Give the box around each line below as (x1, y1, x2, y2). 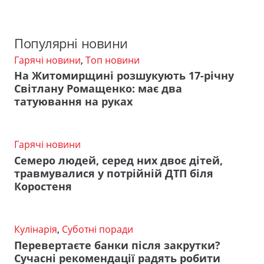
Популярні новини (14, 34, 128, 52)
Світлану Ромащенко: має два (14, 81, 182, 96)
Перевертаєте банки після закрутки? (14, 237, 220, 252)
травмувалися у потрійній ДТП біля (14, 166, 213, 180)
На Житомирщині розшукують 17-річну (14, 68, 234, 83)
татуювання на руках (14, 94, 133, 109)
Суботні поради (62, 222, 133, 236)
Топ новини (85, 53, 140, 67)
